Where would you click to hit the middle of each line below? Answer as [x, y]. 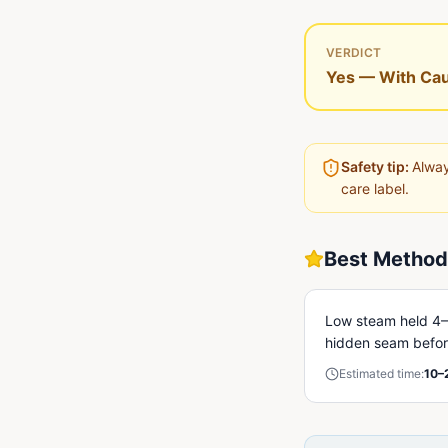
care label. [375, 188]
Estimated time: [381, 373]
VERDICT [354, 52]
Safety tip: [376, 166]
